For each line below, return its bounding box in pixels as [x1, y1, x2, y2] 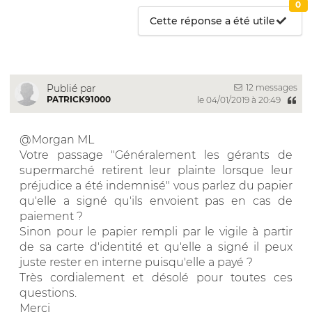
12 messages [244, 81, 297, 93]
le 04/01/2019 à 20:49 [196, 94, 283, 105]
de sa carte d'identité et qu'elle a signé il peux [19, 240, 292, 253]
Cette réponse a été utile [150, 14, 276, 27]
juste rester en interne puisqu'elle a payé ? [19, 255, 253, 269]
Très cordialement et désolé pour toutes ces [19, 270, 292, 284]
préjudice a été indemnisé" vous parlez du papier [19, 178, 292, 192]
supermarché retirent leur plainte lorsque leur [19, 163, 292, 177]
